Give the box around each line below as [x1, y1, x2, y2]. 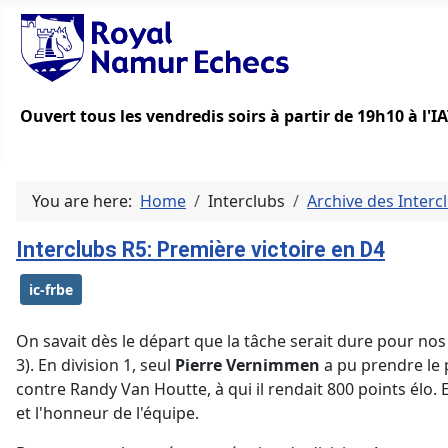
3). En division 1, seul [16, 354, 175, 377]
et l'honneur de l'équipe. [16, 402, 199, 425]
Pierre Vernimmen [175, 354, 320, 377]
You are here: [32, 190, 140, 213]
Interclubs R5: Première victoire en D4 [16, 237, 385, 263]
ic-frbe [29, 280, 73, 300]
